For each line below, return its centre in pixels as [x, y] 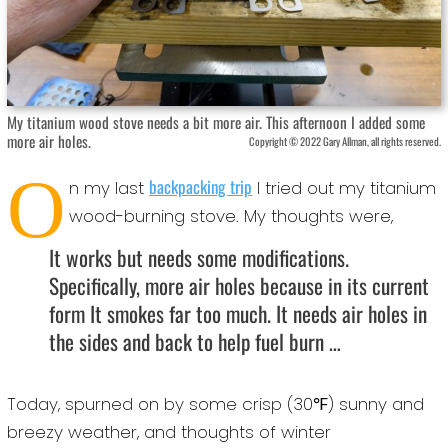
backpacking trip [201, 187]
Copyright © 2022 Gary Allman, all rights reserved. [345, 141]
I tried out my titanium [344, 188]
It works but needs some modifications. [199, 257]
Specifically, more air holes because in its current [239, 285]
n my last [109, 188]
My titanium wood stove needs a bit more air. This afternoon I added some [216, 122]
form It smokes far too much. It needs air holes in [238, 313]
